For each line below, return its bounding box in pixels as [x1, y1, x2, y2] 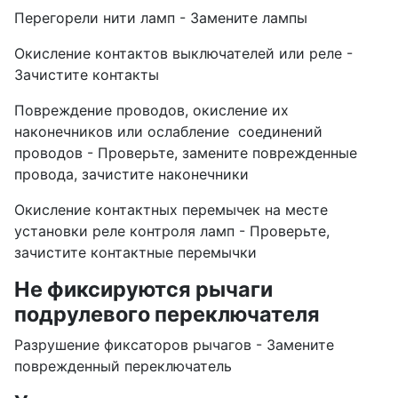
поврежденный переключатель [14, 357, 232, 376]
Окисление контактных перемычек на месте [14, 201, 328, 219]
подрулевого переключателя [14, 301, 320, 328]
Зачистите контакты [14, 66, 159, 84]
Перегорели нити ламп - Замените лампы [14, 9, 307, 28]
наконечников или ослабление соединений [14, 123, 322, 141]
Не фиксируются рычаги [14, 276, 273, 303]
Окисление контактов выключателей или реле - [14, 44, 353, 63]
